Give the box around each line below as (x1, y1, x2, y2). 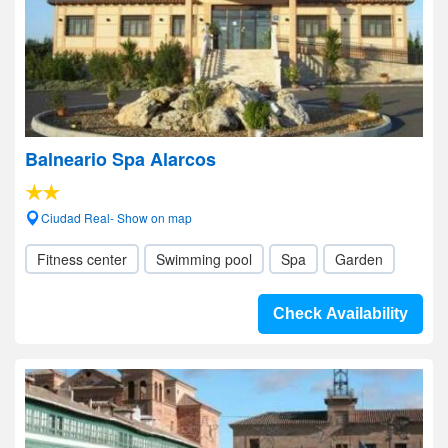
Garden (335, 249, 383, 269)
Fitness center (37, 249, 127, 269)
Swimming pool (156, 249, 252, 269)
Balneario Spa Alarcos (25, 146, 216, 172)
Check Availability (273, 305, 408, 322)
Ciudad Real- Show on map (41, 209, 192, 226)
